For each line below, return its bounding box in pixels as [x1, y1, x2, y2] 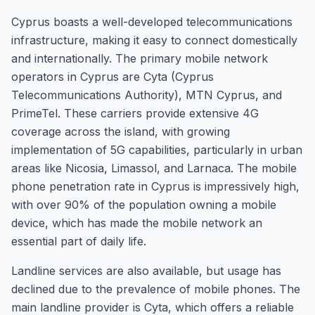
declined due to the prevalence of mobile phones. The [11, 282, 300, 296]
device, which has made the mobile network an [11, 216, 262, 230]
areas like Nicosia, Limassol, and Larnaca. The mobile [11, 161, 297, 175]
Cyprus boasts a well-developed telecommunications [11, 15, 292, 29]
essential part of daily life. [11, 234, 146, 248]
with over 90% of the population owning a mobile [11, 198, 276, 212]
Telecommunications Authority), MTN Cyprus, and [11, 88, 282, 102]
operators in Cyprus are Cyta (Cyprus [11, 70, 214, 84]
